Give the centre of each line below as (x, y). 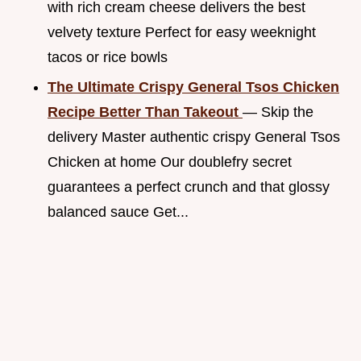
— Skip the (278, 112)
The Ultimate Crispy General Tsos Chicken (193, 87)
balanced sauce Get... (118, 212)
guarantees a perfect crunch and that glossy (189, 187)
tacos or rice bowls (108, 57)
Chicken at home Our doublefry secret (170, 162)
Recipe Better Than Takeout (145, 112)
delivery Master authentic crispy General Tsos (194, 137)
